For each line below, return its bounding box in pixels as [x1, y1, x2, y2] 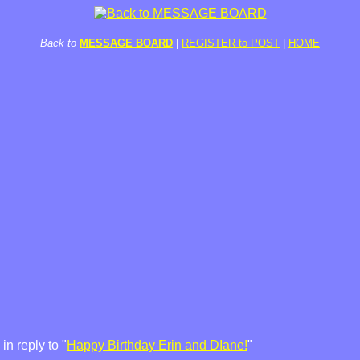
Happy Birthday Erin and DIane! [67, 338, 247, 352]
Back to [40, 37, 76, 49]
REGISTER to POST [182, 37, 280, 49]
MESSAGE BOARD [80, 37, 173, 49]
